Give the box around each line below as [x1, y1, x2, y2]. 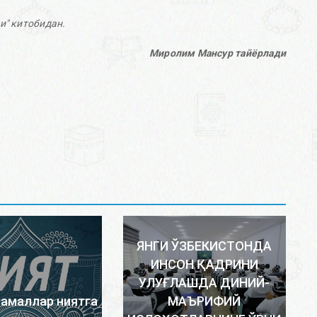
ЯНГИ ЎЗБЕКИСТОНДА [137, 238, 272, 254]
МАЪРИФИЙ [168, 294, 241, 309]
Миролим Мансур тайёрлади [149, 47, 286, 59]
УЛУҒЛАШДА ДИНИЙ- [139, 275, 270, 291]
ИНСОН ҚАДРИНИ [150, 257, 258, 272]
